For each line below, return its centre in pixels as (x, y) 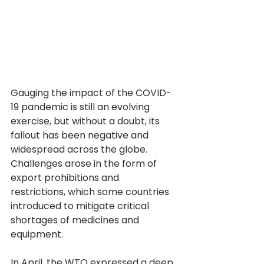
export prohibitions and (66, 178)
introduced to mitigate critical (81, 206)
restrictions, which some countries (91, 192)
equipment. (37, 235)
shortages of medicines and (76, 220)
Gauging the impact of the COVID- (91, 93)
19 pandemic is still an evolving (81, 107)
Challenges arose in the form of (85, 164)
